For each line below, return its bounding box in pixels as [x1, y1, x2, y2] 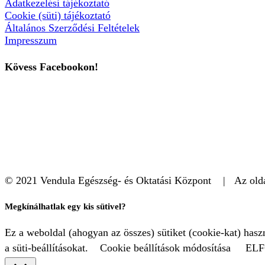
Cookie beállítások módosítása [100, 242, 231, 254]
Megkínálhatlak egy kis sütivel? [5, 202, 126, 212]
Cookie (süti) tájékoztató [5, 9, 111, 21]
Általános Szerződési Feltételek [5, 21, 140, 34]
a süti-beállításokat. [5, 242, 88, 254]
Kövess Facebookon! [5, 60, 98, 73]
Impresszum [5, 34, 57, 46]
